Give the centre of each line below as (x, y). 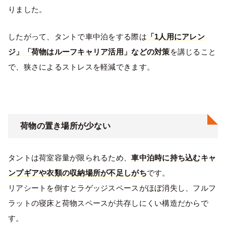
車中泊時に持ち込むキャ (174, 157)
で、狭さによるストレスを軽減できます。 (81, 67)
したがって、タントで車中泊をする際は (77, 36)
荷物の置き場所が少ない (65, 126)
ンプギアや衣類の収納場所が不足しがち (77, 173)
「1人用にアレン (176, 36)
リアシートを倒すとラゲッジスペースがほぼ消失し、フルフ (112, 188)
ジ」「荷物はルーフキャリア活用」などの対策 (89, 51)
